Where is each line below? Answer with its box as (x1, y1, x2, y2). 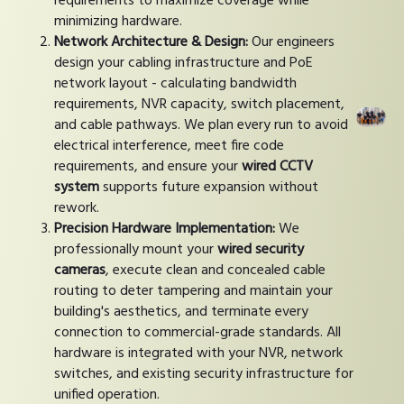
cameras (54, 258, 106, 282)
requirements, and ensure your (54, 154, 242, 179)
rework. (54, 196, 99, 220)
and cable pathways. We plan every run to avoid (54, 113, 348, 137)
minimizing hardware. (54, 9, 182, 33)
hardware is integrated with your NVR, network (54, 341, 343, 365)
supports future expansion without (99, 175, 318, 199)
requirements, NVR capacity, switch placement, (54, 92, 344, 116)
